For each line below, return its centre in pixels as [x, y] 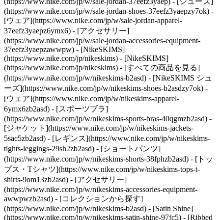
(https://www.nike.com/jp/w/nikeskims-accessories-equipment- [101, 189]
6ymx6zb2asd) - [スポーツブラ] [56, 109]
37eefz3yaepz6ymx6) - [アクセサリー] [67, 31]
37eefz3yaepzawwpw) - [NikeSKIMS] [64, 49]
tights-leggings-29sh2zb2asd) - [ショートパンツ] [82, 149]
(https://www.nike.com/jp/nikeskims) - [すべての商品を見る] [102, 68]
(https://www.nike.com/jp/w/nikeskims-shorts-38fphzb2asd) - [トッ [109, 159]
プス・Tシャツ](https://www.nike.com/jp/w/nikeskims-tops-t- [102, 169]
